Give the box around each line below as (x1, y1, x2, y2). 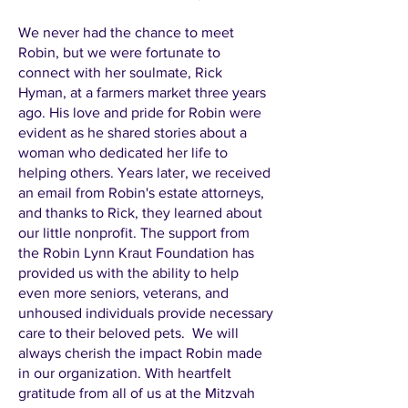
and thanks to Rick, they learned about (18, 205, 262, 220)
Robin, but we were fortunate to (18, 45, 220, 60)
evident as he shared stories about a (18, 125, 247, 140)
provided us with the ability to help (18, 265, 239, 280)
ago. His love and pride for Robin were (18, 105, 261, 120)
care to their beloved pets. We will (18, 325, 239, 341)
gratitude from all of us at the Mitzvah (18, 385, 255, 401)
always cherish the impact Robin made (18, 345, 262, 361)
